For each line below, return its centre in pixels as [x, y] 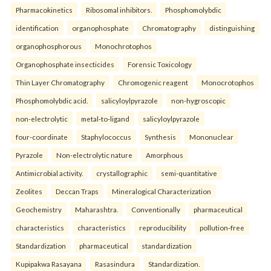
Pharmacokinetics [44, 10]
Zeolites [29, 191]
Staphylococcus [106, 137]
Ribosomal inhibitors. [119, 10]
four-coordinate [42, 137]
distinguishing [232, 28]
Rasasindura [115, 264]
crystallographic [122, 173]
